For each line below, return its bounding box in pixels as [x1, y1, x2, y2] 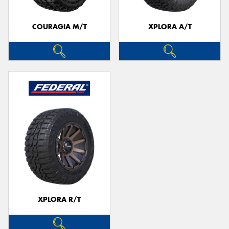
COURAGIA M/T [32, 22, 87, 31]
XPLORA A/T [148, 22, 192, 31]
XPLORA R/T [38, 195, 81, 204]
